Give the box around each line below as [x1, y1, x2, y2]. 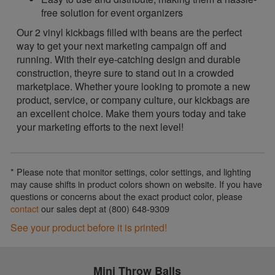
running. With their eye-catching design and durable [17, 52, 241, 66]
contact [10, 202, 39, 215]
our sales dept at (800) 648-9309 [39, 202, 170, 215]
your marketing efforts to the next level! [17, 120, 184, 134]
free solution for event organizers [41, 6, 184, 20]
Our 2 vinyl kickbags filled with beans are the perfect [17, 25, 242, 39]
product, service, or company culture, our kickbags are [17, 93, 250, 107]
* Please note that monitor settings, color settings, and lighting [10, 165, 252, 178]
